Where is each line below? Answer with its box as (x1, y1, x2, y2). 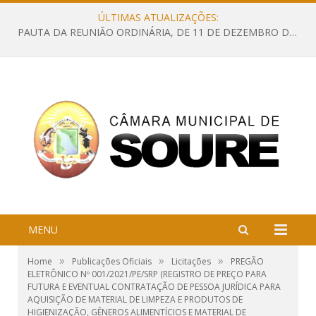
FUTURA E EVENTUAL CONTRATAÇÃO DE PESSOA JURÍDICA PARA (28, 281, 281, 293)
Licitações (171, 255, 211, 268)
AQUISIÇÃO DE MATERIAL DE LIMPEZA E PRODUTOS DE (28, 293, 243, 306)
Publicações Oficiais (72, 255, 152, 268)
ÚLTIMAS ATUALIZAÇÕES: (97, 11, 219, 24)
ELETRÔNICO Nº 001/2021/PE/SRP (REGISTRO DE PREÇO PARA (28, 268, 267, 281)
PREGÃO (231, 255, 264, 268)
